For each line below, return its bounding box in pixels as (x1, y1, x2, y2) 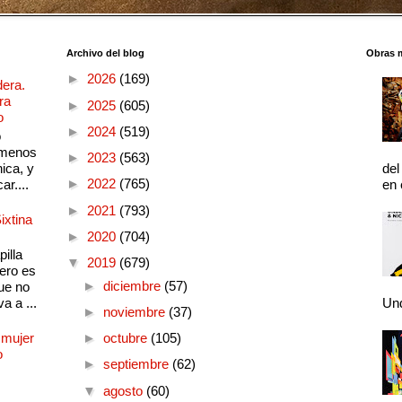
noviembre (102, 303, 169, 319)
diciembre (102, 277, 164, 293)
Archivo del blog (66, 47, 144, 58)
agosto (102, 382, 146, 398)
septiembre (102, 356, 172, 372)
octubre (102, 330, 151, 346)
